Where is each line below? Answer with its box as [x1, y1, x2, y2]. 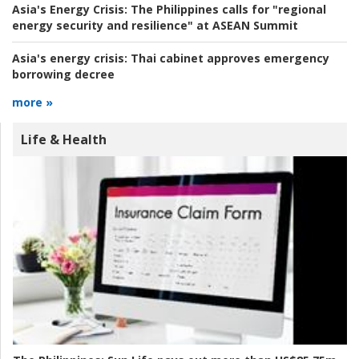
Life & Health [21, 131, 107, 149]
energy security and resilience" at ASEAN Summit [12, 18, 298, 34]
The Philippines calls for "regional [127, 2, 326, 18]
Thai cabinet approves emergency [127, 50, 329, 67]
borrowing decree [12, 67, 115, 83]
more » [12, 95, 53, 111]
